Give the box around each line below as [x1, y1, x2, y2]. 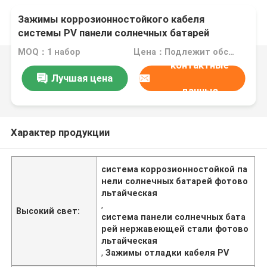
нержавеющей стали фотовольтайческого [18, 41, 226, 53]
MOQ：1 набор [18, 47, 81, 57]
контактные [170, 59, 229, 72]
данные [181, 85, 218, 97]
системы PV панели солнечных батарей [18, 27, 210, 39]
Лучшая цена [51, 72, 113, 84]
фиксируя [18, 54, 64, 67]
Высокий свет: [16, 206, 80, 216]
